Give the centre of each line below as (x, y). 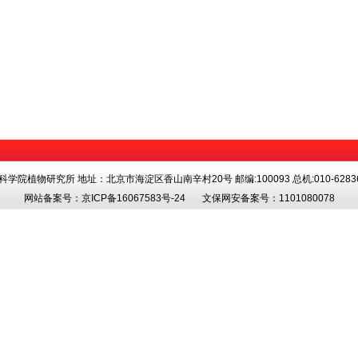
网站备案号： (52, 198)
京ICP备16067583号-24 (133, 198)
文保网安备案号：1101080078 (260, 198)
